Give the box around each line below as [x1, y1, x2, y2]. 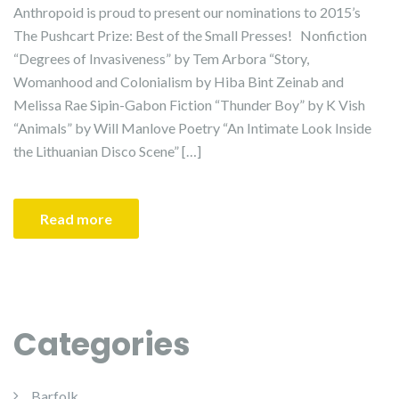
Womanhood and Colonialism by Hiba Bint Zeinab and [13, 73, 344, 90]
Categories [13, 322, 191, 366]
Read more [40, 210, 112, 227]
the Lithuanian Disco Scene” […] [13, 142, 201, 159]
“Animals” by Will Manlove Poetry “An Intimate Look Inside [13, 119, 371, 136]
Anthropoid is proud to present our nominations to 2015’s [13, 4, 361, 20]
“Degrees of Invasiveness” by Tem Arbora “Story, [13, 50, 309, 67]
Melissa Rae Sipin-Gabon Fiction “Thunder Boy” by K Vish [13, 96, 365, 113]
